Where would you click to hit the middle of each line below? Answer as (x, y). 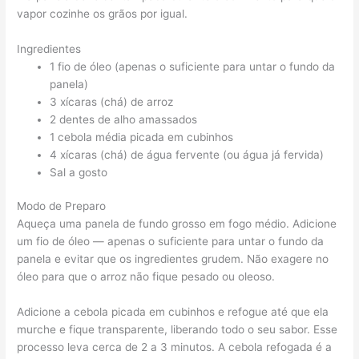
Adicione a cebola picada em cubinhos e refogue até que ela (173, 312)
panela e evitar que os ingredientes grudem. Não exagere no (173, 259)
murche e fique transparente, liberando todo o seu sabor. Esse (177, 330)
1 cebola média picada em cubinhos (142, 137)
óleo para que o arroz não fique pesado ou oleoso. (146, 277)
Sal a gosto (79, 172)
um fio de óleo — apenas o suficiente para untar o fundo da (171, 242)
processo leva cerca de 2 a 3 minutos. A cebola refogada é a (175, 347)
